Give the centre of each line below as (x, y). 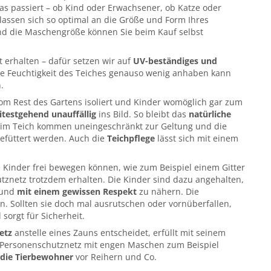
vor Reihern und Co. (115, 256)
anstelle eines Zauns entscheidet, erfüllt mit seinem (119, 232)
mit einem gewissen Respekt (77, 191)
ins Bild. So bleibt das (142, 114)
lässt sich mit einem (197, 138)
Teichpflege (131, 138)
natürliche (210, 114)
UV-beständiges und (175, 60)
